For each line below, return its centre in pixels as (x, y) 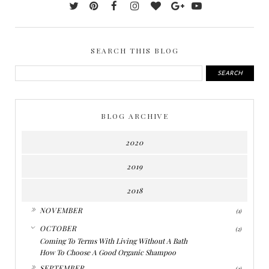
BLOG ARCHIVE (134, 116)
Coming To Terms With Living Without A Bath (113, 241)
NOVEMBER (61, 210)
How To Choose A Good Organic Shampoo (108, 252)
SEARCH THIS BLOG (134, 51)
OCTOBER (58, 228)
